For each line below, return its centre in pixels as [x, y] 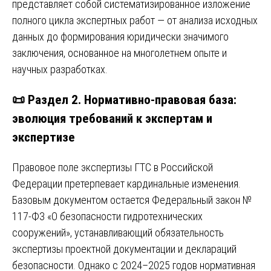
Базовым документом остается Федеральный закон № [132, 200]
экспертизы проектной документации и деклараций [124, 249]
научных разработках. [60, 69]
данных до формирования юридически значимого [120, 36]
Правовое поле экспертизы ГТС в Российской [113, 168]
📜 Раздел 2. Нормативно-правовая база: [124, 99]
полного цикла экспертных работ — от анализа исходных [135, 20]
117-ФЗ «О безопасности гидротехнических [107, 217]
